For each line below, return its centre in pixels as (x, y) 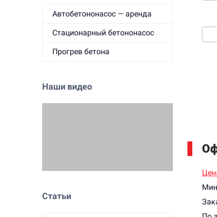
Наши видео (67, 86)
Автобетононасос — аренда (102, 14)
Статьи (57, 196)
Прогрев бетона (81, 52)
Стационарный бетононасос (103, 33)
